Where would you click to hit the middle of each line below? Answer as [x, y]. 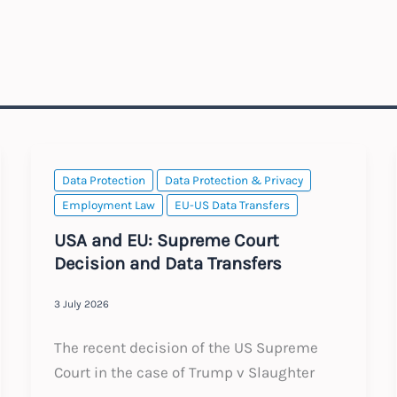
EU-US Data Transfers [232, 206]
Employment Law [108, 206]
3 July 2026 [81, 304]
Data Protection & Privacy [234, 181]
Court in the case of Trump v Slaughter [184, 372]
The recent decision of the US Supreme [186, 347]
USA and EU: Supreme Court [166, 240]
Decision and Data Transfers [167, 263]
